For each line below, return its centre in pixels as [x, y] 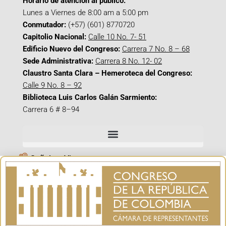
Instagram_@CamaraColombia [86, 190]
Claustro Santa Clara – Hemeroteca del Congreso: [107, 73]
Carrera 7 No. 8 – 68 [156, 49]
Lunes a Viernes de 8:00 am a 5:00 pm [86, 13]
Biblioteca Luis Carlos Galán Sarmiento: [90, 97]
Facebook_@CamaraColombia [85, 174]
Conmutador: [44, 25]
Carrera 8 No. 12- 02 [129, 61]
